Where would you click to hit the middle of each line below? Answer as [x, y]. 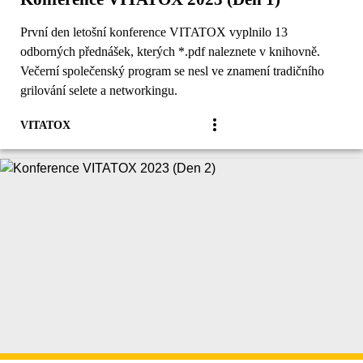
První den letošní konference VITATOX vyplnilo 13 [154, 32]
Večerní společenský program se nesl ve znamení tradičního [172, 70]
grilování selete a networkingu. [99, 90]
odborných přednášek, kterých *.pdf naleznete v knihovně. [170, 51]
